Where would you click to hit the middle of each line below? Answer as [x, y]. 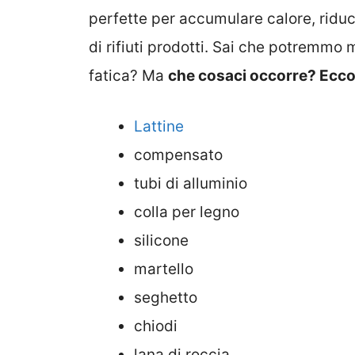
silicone [161, 241]
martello [164, 269]
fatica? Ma [128, 75]
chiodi [156, 326]
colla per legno [187, 212]
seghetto [166, 298]
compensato [178, 155]
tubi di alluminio [191, 184]
